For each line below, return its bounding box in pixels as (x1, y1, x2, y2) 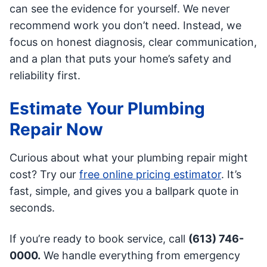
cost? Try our (10, 168, 79, 181)
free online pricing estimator (79, 168, 221, 181)
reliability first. (10, 69, 80, 82)
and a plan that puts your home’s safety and (10, 52, 231, 66)
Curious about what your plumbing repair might (10, 151, 248, 164)
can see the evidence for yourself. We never (10, 2, 230, 15)
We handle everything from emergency (41, 249, 240, 262)
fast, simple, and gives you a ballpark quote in (10, 185, 239, 198)
